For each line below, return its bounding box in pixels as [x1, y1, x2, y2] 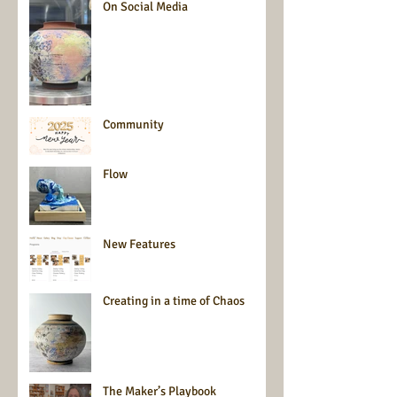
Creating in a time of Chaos [103, 293, 245, 309]
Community [103, 117, 164, 133]
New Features [103, 237, 175, 253]
